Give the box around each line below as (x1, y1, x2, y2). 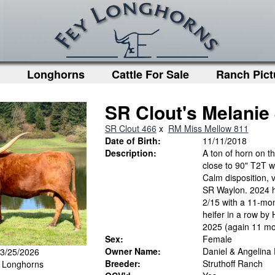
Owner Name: (104, 245, 161, 257)
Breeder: (104, 257, 141, 269)
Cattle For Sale (112, 66, 189, 82)
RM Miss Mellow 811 (168, 122, 249, 134)
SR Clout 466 (104, 122, 157, 134)
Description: (104, 147, 157, 159)
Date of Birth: (104, 134, 161, 147)
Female (203, 233, 233, 245)
